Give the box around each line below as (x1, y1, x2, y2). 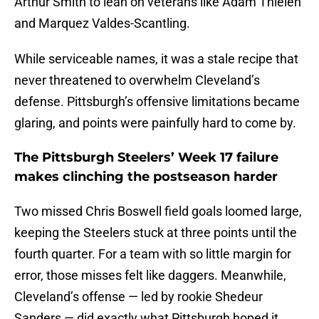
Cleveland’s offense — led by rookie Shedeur (14, 289, 263, 305)
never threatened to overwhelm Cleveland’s (14, 73, 260, 88)
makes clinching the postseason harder (14, 169, 278, 185)
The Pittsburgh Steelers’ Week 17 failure (14, 150, 278, 166)
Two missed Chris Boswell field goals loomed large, (14, 204, 302, 219)
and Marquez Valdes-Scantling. (14, 16, 190, 31)
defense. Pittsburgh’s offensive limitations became (14, 94, 300, 110)
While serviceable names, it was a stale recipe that (14, 51, 298, 67)
